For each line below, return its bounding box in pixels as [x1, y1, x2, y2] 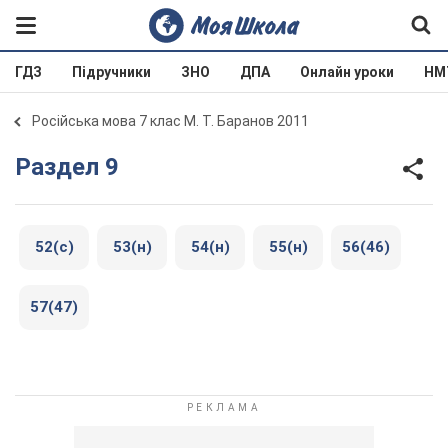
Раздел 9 [31, 152, 119, 181]
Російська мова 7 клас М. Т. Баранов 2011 [32, 113, 309, 129]
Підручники [72, 64, 151, 80]
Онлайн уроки [300, 64, 394, 80]
